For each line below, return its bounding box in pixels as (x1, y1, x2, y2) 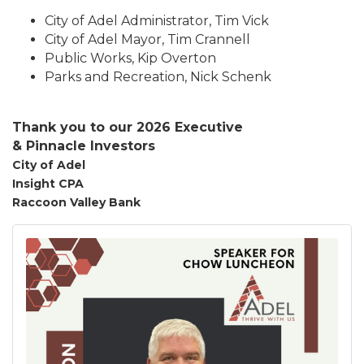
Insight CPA (12, 176, 84, 191)
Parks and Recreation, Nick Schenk (45, 69, 271, 84)
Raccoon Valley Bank (12, 195, 141, 210)
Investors (90, 138, 155, 154)
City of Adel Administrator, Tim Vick (45, 13, 269, 28)
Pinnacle (26, 138, 90, 154)
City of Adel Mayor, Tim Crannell (45, 32, 250, 47)
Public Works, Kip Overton (45, 50, 216, 66)
